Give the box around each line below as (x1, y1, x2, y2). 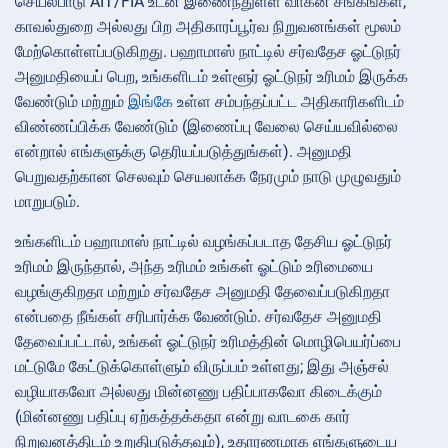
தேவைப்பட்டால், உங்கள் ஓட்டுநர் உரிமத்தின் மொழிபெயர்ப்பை (15, 332, 401, 352)
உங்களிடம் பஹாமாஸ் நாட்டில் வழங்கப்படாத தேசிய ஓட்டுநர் (15, 232, 392, 252)
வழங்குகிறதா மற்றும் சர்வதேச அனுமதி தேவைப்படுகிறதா (15, 282, 390, 302)
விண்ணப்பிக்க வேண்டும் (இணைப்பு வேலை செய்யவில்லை (15, 117, 398, 137)
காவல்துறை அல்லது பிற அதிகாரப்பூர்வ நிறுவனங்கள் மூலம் (15, 17, 401, 37)
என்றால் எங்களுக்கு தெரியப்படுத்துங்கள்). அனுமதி (15, 142, 352, 162)
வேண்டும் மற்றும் (15, 92, 128, 112)
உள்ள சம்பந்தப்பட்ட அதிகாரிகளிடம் (173, 92, 404, 112)
